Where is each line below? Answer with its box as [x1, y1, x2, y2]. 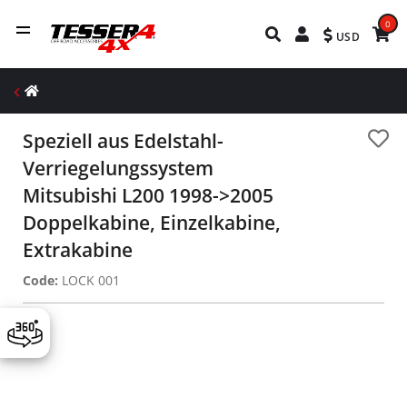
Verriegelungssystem [23, 155, 213, 181]
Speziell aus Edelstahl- [23, 128, 223, 154]
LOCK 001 [58, 272, 120, 289]
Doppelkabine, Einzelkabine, [23, 210, 281, 235]
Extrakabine [23, 237, 133, 263]
